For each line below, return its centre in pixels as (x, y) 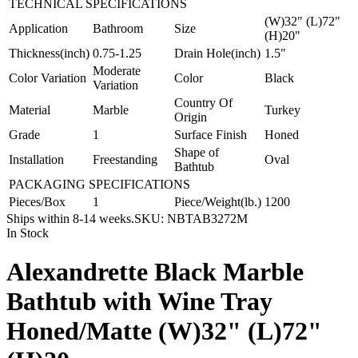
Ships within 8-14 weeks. (70, 218)
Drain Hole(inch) (217, 53)
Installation (36, 159)
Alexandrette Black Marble (155, 272)
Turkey (282, 109)
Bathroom (118, 28)
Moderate (117, 70)
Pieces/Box (37, 201)
